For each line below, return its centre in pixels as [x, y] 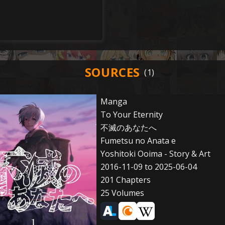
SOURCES [113, 72]
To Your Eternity [131, 115]
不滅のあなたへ [128, 128]
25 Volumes [122, 193]
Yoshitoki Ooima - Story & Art [155, 154]
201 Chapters [125, 180]
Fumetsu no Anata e [138, 141]
